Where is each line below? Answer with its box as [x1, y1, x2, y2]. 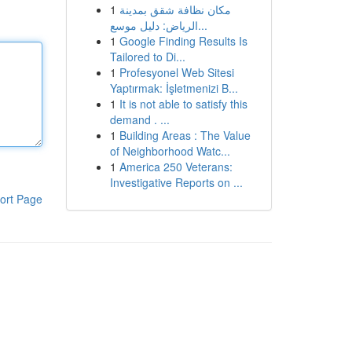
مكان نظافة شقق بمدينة [119, 2, 231, 17]
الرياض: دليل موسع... [197, 17, 207, 33]
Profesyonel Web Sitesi [119, 64, 234, 80]
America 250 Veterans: [119, 159, 233, 174]
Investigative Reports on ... [109, 174, 243, 190]
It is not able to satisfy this [119, 96, 247, 112]
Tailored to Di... [109, 49, 185, 64]
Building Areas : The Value [119, 127, 251, 143]
